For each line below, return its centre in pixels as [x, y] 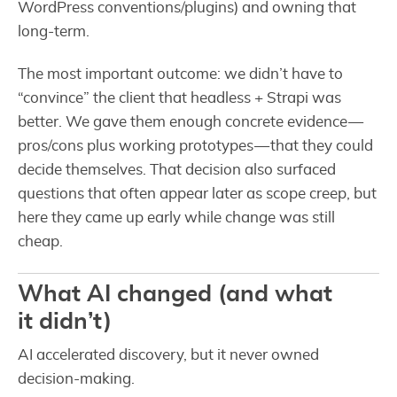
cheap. [40, 242]
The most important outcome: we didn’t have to [180, 74]
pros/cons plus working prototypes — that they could [195, 146]
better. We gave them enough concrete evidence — [191, 122]
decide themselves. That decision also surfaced [177, 170]
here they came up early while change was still [176, 218]
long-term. [54, 32]
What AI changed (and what [175, 295]
